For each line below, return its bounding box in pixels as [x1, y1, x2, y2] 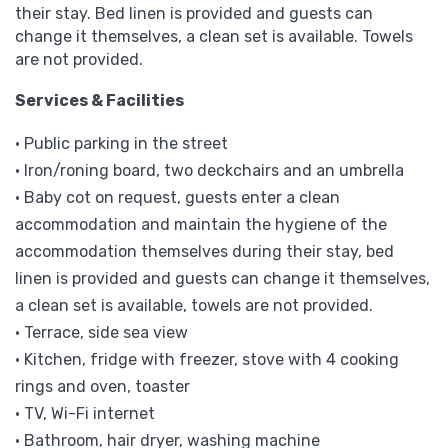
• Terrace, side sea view [15, 322, 188, 342]
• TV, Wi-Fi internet [15, 403, 155, 423]
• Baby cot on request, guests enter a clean [15, 187, 340, 207]
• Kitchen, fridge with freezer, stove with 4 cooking [15, 349, 399, 369]
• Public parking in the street [15, 133, 228, 153]
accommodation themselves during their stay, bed [15, 241, 394, 261]
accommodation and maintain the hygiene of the [15, 214, 387, 234]
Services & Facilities [15, 90, 184, 110]
